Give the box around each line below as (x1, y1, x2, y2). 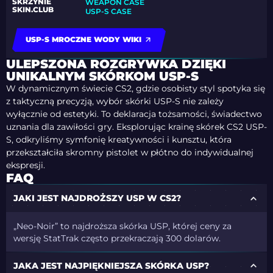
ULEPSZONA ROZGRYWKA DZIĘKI (6, 57, 226, 72)
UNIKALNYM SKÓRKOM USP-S (6, 69, 199, 84)
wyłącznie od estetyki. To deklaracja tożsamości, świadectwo (6, 108, 262, 120)
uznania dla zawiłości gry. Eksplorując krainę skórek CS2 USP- (6, 121, 267, 133)
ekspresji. (6, 160, 45, 171)
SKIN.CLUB (12, 5, 54, 15)
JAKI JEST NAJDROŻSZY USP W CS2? (13, 193, 182, 204)
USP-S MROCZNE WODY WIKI (26, 35, 141, 44)
